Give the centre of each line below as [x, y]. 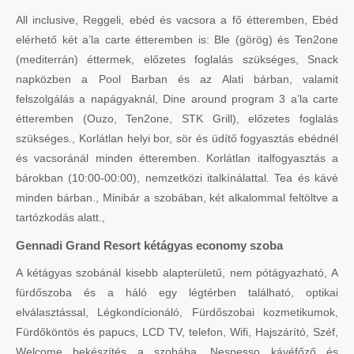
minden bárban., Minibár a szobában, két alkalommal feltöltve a [177, 197]
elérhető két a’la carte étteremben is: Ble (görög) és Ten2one [177, 39]
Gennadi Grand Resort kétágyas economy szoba [149, 245]
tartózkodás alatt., [60, 217]
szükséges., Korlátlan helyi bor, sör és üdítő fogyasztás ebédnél [177, 138]
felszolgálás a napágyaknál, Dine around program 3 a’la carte [177, 98]
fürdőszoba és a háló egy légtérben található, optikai [177, 292]
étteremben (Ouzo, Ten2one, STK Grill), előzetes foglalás [177, 118]
